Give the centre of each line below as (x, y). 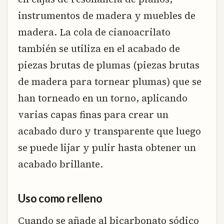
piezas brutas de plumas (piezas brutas (109, 65)
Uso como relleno (60, 198)
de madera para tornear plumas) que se (110, 81)
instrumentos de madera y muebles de (107, 15)
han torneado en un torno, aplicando (103, 98)
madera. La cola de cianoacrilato (94, 32)
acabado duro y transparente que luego (109, 131)
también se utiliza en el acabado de (99, 48)
